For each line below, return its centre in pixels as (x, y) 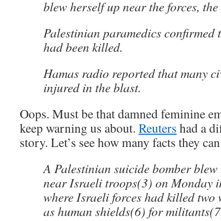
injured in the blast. (92, 87)
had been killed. (83, 47)
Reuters (158, 128)
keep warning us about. (79, 128)
